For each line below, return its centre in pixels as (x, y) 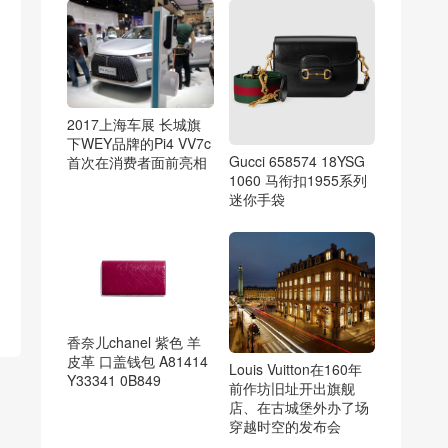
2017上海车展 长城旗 (134, 123)
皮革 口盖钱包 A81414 (137, 360)
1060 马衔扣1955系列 (297, 180)
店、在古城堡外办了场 (298, 407)
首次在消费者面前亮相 (137, 161)
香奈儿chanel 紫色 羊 (134, 341)
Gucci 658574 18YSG (296, 161)
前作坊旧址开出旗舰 (291, 388)
